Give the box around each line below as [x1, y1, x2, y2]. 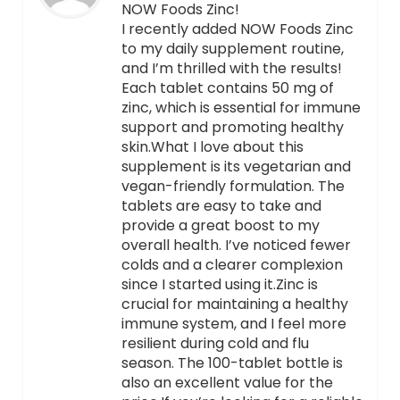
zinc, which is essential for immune [121, 97, 361, 119]
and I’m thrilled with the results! [121, 58, 342, 79]
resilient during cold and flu [121, 333, 309, 354]
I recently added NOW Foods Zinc [121, 19, 354, 40]
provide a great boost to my [121, 215, 320, 237]
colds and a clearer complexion [121, 254, 343, 276]
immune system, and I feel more [121, 313, 346, 335]
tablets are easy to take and [121, 196, 321, 217]
